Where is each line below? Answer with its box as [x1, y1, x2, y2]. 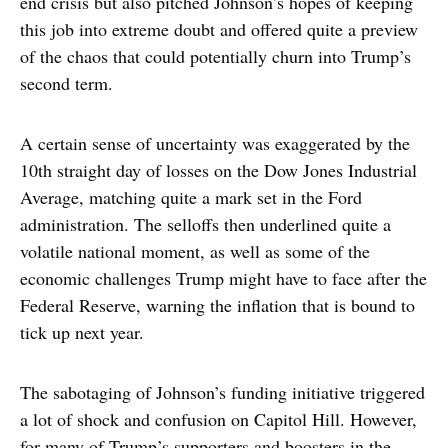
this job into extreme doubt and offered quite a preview [20, 17, 418, 42]
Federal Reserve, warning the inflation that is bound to [20, 293, 415, 318]
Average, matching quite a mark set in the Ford [20, 185, 362, 210]
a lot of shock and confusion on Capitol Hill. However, [20, 407, 417, 432]
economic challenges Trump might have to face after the [20, 266, 427, 291]
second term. [20, 71, 113, 96]
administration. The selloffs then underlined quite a [20, 212, 391, 237]
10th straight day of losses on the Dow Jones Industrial [20, 158, 417, 183]
